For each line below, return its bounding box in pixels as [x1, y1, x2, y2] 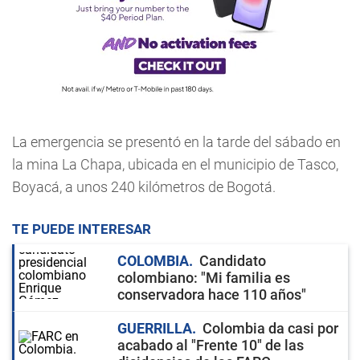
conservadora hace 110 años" [117, 286, 306, 303]
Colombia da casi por [202, 320, 338, 337]
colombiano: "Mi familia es [117, 269, 290, 286]
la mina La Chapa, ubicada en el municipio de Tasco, [12, 156, 338, 173]
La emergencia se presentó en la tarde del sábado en [12, 133, 341, 150]
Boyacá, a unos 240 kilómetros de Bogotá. [12, 178, 276, 195]
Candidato [199, 252, 266, 269]
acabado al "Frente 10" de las [117, 337, 304, 354]
